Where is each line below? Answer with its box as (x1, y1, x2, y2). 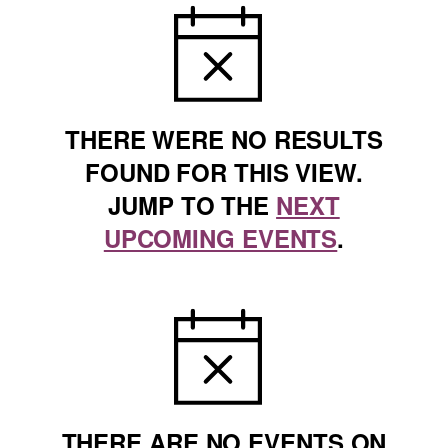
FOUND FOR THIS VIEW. (85, 154, 363, 189)
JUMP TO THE (108, 187, 277, 222)
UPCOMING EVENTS (103, 220, 338, 255)
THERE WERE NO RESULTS (65, 121, 383, 156)
